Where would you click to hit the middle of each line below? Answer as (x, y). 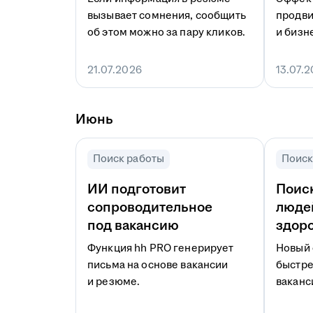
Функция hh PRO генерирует (161, 248)
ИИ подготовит (137, 189)
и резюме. (114, 282)
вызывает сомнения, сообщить (167, 16)
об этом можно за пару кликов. (167, 32)
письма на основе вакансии (158, 265)
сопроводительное (150, 208)
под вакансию (133, 226)
